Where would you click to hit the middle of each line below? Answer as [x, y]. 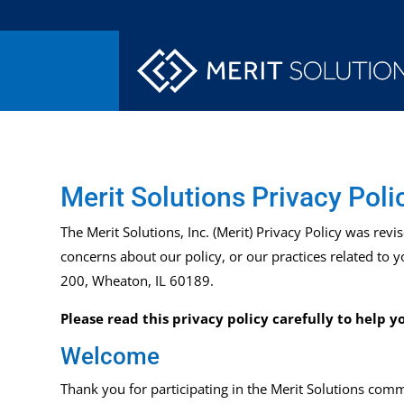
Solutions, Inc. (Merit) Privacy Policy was [247, 232]
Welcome [110, 357]
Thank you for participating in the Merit [184, 389]
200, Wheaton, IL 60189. [138, 281]
